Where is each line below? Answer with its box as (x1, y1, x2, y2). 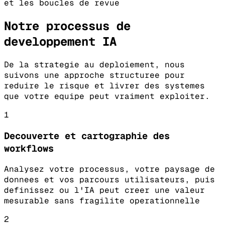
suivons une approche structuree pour (4, 69, 185, 80)
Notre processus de (4, 18, 131, 34)
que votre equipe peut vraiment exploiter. (4, 90, 210, 101)
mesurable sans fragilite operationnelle (4, 195, 200, 206)
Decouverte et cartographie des (4, 129, 170, 142)
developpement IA (4, 33, 117, 49)
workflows (4, 142, 54, 155)
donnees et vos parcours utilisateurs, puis (4, 174, 215, 185)
